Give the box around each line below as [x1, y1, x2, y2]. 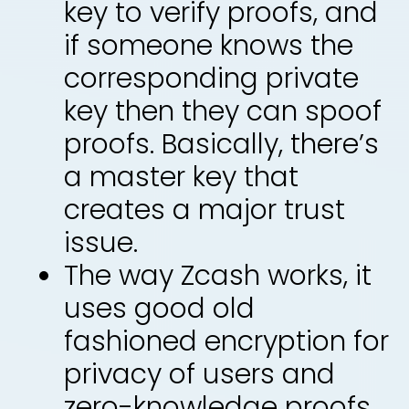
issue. [64, 224, 138, 262]
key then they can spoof [64, 92, 382, 131]
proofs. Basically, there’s [64, 125, 379, 163]
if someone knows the [64, 26, 353, 65]
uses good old [64, 289, 255, 328]
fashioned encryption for [64, 322, 389, 361]
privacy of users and [64, 355, 335, 393]
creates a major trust [64, 191, 345, 229]
